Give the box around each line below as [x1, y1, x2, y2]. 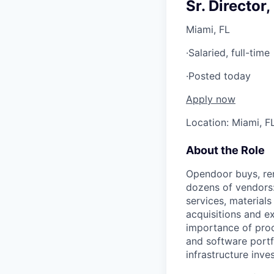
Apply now [186, 93, 235, 105]
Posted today [188, 70, 251, 82]
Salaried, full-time [188, 46, 270, 59]
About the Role [186, 144, 265, 157]
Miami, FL [186, 23, 230, 35]
